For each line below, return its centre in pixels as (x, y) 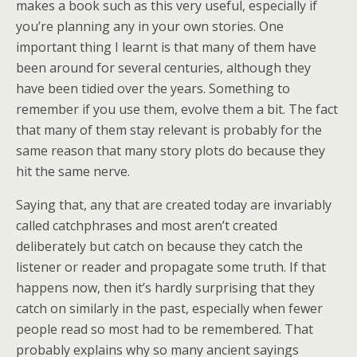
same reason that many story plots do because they (171, 151)
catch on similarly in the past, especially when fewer (169, 308)
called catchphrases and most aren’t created (147, 226)
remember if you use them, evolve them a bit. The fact (177, 109)
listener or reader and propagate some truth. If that (171, 267)
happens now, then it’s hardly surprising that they (165, 288)
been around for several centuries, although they (163, 68)
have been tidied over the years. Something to (153, 88)
